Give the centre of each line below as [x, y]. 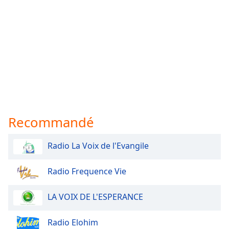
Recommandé [51, 122]
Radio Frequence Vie [87, 171]
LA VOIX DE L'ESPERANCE [95, 197]
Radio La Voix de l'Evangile [98, 146]
